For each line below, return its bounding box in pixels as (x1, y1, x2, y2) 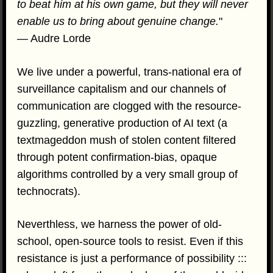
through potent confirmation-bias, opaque (17, 151, 218, 163)
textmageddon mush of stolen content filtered (17, 133, 236, 146)
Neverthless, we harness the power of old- (17, 218, 222, 231)
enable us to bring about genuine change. (17, 15, 219, 28)
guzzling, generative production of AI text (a (17, 116, 228, 129)
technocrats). (17, 185, 81, 197)
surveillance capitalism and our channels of (17, 82, 227, 95)
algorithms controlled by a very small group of (17, 168, 238, 180)
